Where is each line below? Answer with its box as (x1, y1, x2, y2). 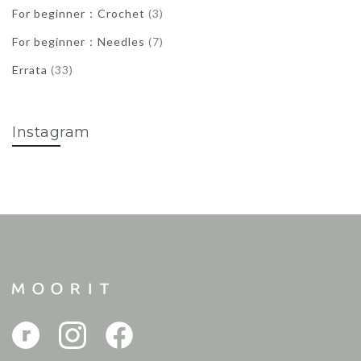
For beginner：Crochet (12, 6, 145, 20)
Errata (12, 62, 48, 77)
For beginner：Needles (12, 34, 145, 48)
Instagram (12, 122, 90, 141)
